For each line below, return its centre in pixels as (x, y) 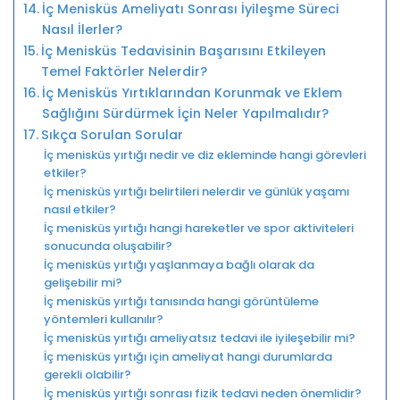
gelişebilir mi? (83, 282)
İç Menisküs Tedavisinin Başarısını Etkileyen (183, 50)
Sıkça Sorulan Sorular (112, 134)
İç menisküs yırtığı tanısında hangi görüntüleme (181, 301)
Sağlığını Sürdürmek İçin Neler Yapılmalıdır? (185, 113)
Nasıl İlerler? (82, 29)
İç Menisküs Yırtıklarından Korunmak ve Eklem (192, 92)
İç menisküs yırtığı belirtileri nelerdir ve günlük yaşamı (196, 191)
